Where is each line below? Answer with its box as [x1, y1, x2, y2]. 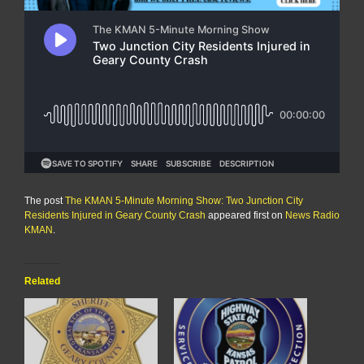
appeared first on [206, 209, 285, 221]
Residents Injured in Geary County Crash [24, 209, 206, 221]
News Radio [285, 209, 340, 221]
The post [24, 194, 65, 206]
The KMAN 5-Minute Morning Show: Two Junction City [65, 194, 303, 206]
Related [24, 275, 60, 287]
